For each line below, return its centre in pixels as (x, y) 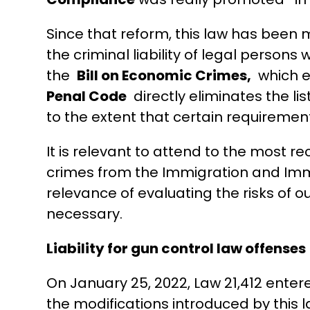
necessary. (85, 214)
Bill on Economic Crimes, (164, 76)
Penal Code (87, 97)
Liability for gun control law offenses (176, 249)
